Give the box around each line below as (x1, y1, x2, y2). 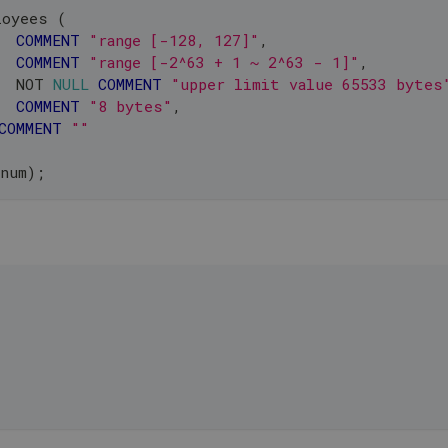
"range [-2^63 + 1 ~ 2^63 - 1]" (89, 51, 359, 72)
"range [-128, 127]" (89, 29, 259, 50)
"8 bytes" (89, 95, 172, 116)
